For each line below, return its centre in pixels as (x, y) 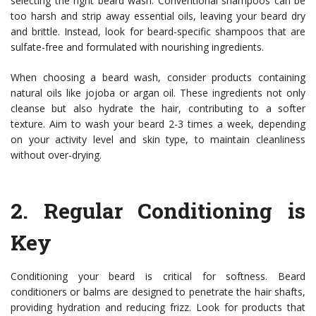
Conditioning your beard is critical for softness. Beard (158, 276)
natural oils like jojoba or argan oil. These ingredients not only (158, 93)
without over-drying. (56, 155)
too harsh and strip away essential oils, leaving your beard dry (158, 16)
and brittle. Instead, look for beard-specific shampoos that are (158, 32)
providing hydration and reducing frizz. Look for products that (158, 308)
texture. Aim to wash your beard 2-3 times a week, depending (158, 124)
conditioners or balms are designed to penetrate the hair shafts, (158, 292)
